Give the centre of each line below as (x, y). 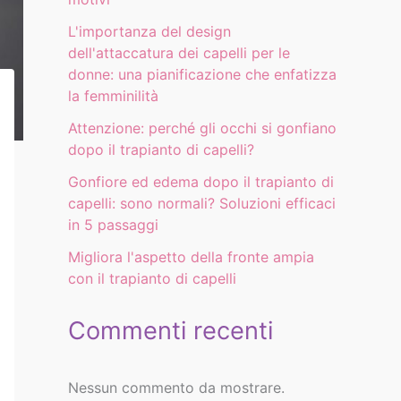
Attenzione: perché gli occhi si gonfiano (202, 128)
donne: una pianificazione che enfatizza (202, 75)
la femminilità (113, 96)
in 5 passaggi (113, 225)
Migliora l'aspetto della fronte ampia (191, 257)
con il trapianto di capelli (152, 279)
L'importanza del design (149, 32)
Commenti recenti (171, 331)
